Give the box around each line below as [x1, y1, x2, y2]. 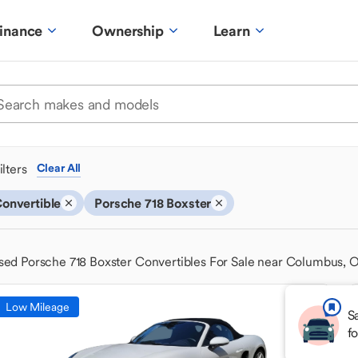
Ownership [92, 21, 164, 40]
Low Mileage [6, 299, 70, 314]
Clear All [36, 161, 82, 175]
